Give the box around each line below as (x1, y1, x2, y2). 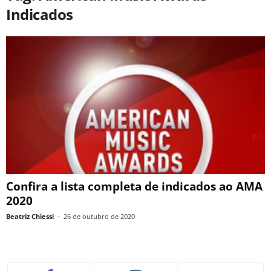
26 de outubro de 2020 (64, 212, 135, 221)
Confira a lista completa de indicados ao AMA (6, 178, 263, 195)
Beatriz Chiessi (6, 212, 54, 221)
